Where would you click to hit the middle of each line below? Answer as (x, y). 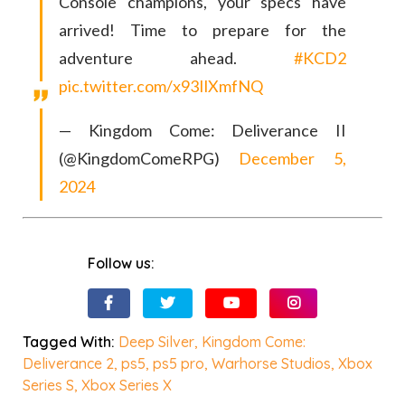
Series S (49, 385)
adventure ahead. (176, 58)
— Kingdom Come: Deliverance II (202, 131)
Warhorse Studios (272, 363)
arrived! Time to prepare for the (202, 30)
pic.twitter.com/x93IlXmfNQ (161, 86)
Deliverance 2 (69, 363)
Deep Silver (157, 341)
